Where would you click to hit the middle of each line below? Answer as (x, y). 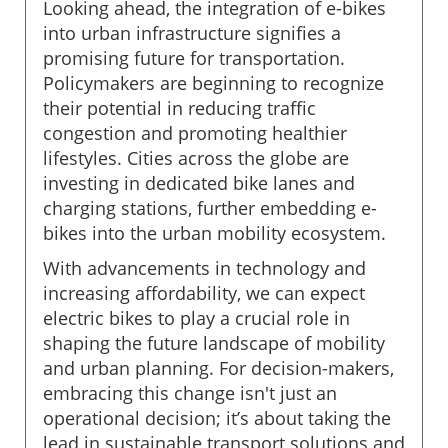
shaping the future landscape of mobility (214, 342)
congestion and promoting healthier (195, 132)
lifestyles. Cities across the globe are (196, 157)
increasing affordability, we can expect (204, 292)
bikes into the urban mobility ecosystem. (214, 232)
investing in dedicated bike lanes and (199, 182)
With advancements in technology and (204, 267)
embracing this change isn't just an (190, 392)
